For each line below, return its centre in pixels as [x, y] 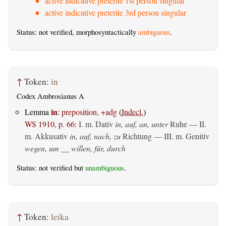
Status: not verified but [51, 167]
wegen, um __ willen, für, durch [75, 148]
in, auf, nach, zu [95, 136]
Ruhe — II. [187, 124]
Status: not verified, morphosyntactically [77, 32]
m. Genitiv [192, 136]
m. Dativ [99, 124]
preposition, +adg [89, 111]
